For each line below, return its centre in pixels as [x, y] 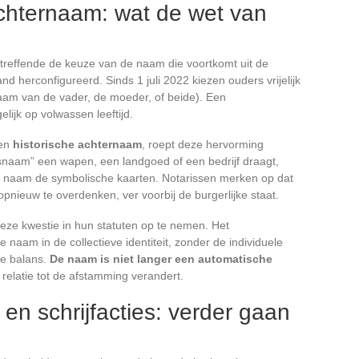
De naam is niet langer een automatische [161, 259]
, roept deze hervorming [203, 145]
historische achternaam [77, 145]
